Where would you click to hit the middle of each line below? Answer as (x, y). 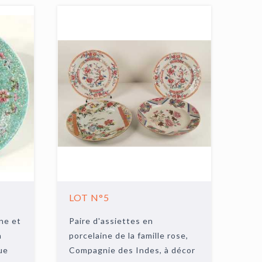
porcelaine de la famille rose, (129, 235)
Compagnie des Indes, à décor (132, 250)
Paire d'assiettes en (111, 221)
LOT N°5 (89, 197)
